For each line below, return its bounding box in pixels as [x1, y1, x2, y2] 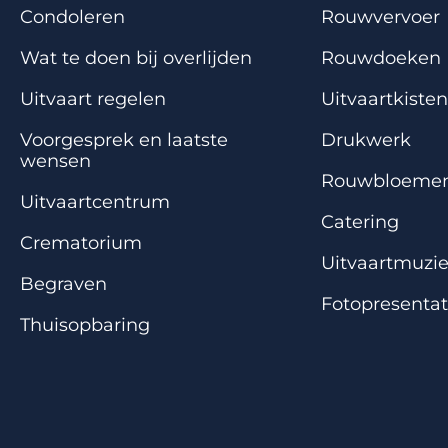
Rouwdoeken [320, 47, 441, 70]
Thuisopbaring [20, 314, 150, 337]
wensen [20, 150, 91, 173]
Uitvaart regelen [20, 88, 166, 111]
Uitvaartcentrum [20, 191, 170, 214]
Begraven [20, 273, 107, 296]
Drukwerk [320, 129, 411, 152]
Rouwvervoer [320, 6, 440, 29]
